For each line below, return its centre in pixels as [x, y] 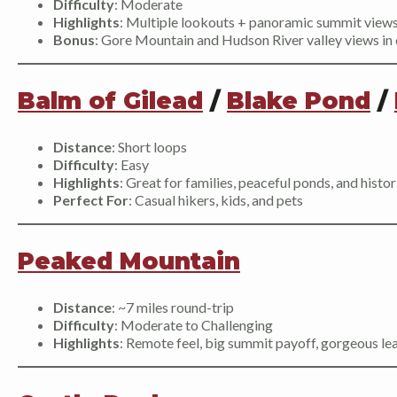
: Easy [132, 165]
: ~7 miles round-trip [173, 307]
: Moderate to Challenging [194, 325]
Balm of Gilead [110, 101]
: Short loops [149, 147]
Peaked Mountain [129, 262]
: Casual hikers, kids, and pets [216, 200]
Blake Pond [299, 101]
